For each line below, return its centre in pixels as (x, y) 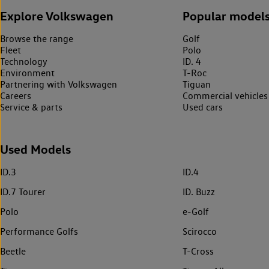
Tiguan (197, 84)
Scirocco (200, 231)
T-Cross (198, 251)
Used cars (203, 107)
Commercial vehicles (225, 95)
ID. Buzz (199, 192)
